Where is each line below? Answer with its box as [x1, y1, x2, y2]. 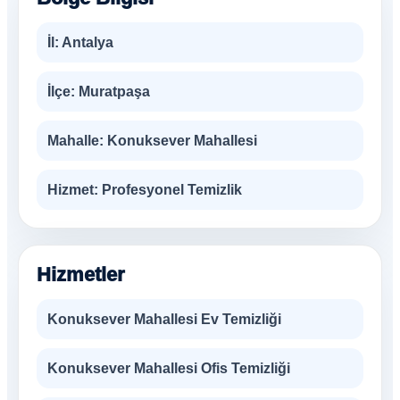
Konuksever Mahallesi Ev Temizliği [47, 312, 281, 327]
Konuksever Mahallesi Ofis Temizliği [47, 361, 290, 376]
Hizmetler [37, 263, 125, 286]
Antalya [59, 35, 113, 50]
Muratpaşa [75, 84, 150, 99]
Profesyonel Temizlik [98, 182, 242, 197]
